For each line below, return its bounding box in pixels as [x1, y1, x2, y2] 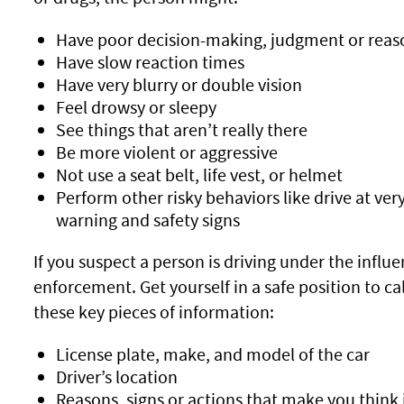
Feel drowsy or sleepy [55, 96, 216, 118]
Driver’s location [55, 365, 178, 388]
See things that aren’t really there [55, 118, 308, 141]
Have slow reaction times [55, 50, 244, 73]
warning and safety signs [55, 208, 240, 231]
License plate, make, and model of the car [55, 343, 370, 365]
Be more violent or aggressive [55, 141, 278, 163]
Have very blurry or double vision [55, 73, 302, 96]
